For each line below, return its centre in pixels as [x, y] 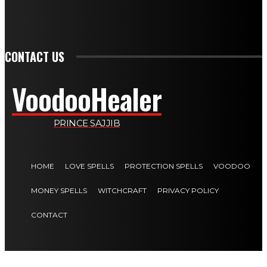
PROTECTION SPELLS [164, 166]
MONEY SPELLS [59, 190]
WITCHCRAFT [122, 190]
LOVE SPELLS [89, 166]
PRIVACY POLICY [188, 190]
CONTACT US [35, 56]
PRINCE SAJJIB [87, 123]
